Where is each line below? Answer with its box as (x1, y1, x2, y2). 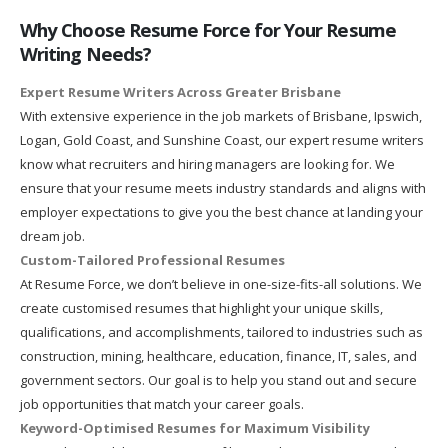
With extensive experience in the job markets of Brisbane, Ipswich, (20, 107, 422, 126)
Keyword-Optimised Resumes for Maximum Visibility (20, 419, 370, 438)
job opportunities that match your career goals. (20, 395, 304, 414)
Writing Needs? (20, 41, 151, 67)
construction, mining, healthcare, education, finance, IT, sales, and (20, 347, 417, 366)
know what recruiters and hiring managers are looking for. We (20, 155, 395, 174)
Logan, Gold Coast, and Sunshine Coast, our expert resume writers (20, 131, 424, 150)
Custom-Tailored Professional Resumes (20, 251, 285, 270)
